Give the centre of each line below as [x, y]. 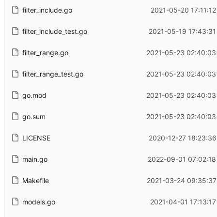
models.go [39, 201]
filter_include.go [47, 10]
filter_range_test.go [53, 74]
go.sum [34, 116]
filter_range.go [45, 52]
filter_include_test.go [54, 31]
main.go [35, 159]
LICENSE [36, 138]
